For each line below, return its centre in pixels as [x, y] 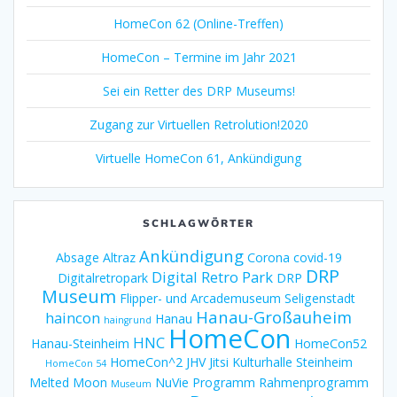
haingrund [128, 319]
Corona [268, 257]
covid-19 [317, 257]
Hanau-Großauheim [274, 316]
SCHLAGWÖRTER [198, 222]
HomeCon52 [330, 343]
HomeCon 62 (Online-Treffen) [198, 23]
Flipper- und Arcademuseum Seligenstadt [237, 298]
